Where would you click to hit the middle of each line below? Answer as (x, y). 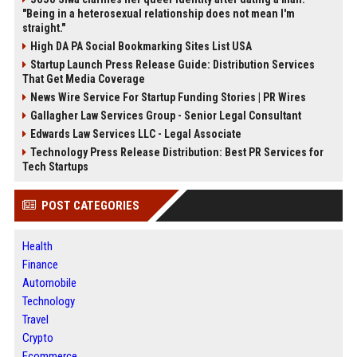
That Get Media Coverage (83, 79)
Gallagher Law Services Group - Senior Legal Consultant (165, 116)
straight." (43, 28)
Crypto (37, 338)
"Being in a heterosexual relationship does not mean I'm (158, 14)
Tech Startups (55, 167)
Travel (35, 320)
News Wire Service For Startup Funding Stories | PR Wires (168, 98)
